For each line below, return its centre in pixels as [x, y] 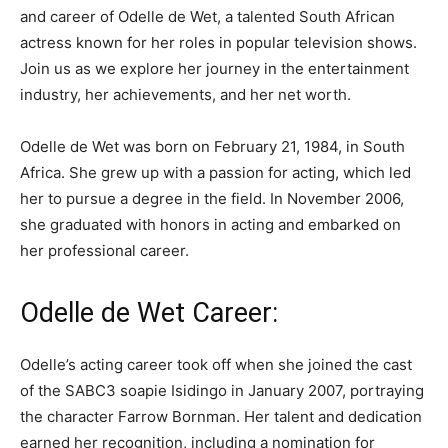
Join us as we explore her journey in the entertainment [214, 68]
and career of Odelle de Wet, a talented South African [207, 16]
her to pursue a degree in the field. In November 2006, [212, 198]
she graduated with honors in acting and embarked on [210, 224]
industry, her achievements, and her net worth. [185, 94]
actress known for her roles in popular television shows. [218, 42]
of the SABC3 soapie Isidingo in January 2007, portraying [222, 390]
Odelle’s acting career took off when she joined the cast [216, 364]
